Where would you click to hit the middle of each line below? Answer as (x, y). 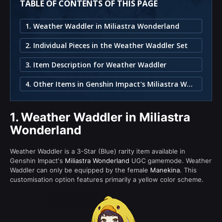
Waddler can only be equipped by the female (80, 170)
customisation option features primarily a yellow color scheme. (107, 179)
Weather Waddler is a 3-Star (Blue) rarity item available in (98, 151)
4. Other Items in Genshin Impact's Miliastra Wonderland (190, 84)
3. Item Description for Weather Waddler (96, 64)
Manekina (165, 170)
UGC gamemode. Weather (170, 160)
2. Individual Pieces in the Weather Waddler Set (107, 45)
